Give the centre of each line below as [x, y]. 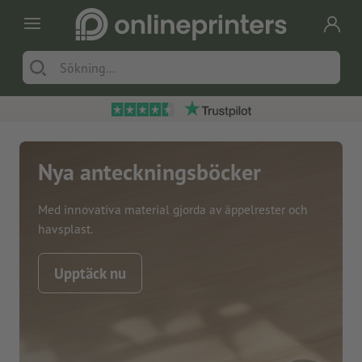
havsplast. [66, 228]
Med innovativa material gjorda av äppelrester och [173, 209]
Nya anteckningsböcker [150, 172]
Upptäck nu [90, 273]
